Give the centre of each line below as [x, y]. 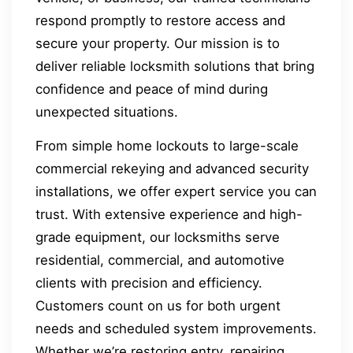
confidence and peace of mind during [152, 89]
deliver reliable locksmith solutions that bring [175, 66]
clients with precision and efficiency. [149, 283]
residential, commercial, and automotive [160, 260]
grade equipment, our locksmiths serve [158, 238]
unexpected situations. [107, 111]
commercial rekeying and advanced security [172, 169]
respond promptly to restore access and [160, 20]
